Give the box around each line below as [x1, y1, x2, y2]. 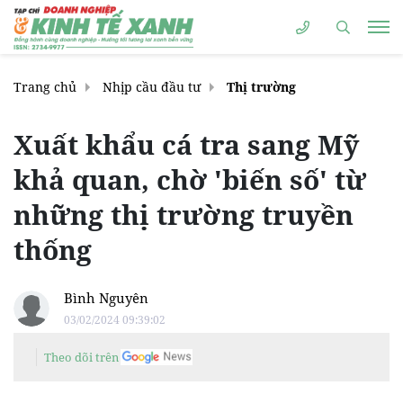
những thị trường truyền [13, 196, 354, 233]
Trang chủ [13, 78, 76, 95]
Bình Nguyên [64, 289, 148, 307]
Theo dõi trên [44, 349, 119, 365]
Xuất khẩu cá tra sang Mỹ [13, 126, 359, 163]
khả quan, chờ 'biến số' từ [13, 161, 366, 198]
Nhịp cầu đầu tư [103, 78, 201, 95]
